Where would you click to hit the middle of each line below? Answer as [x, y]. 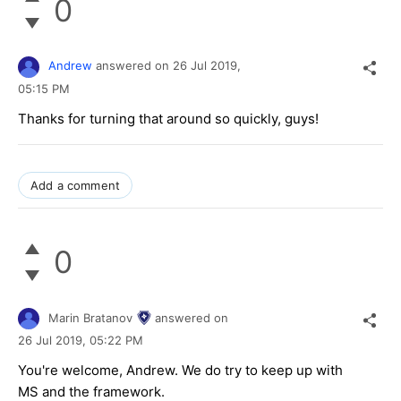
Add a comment [76, 185]
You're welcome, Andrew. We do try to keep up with [180, 370]
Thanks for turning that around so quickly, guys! [168, 118]
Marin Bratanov [90, 317]
